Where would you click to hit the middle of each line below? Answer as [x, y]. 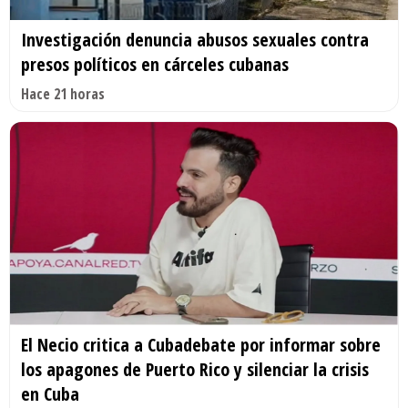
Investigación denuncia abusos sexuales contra [195, 39]
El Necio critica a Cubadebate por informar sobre [201, 345]
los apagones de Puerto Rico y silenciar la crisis [195, 370]
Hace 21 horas [63, 93]
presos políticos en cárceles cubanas [155, 64]
